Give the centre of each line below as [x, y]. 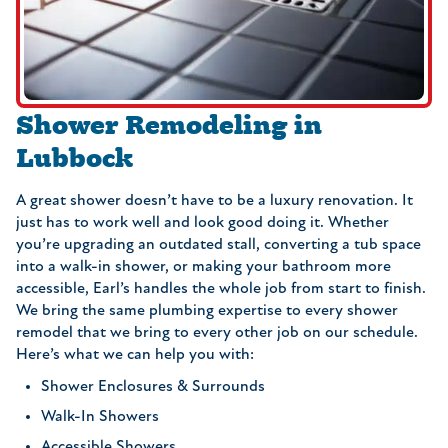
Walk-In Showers [100, 416]
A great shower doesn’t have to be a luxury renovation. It [214, 200]
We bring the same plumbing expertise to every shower [207, 310]
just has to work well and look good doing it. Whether [202, 222]
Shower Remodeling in [169, 123]
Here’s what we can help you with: [135, 354]
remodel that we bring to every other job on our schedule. [217, 332]
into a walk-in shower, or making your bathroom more [203, 266]
